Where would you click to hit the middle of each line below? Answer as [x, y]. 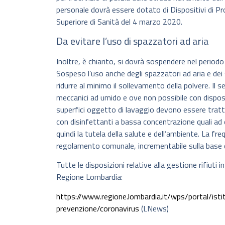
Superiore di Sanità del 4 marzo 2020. [119, 22]
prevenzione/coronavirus [99, 208]
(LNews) [155, 208]
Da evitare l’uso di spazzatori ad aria [133, 41]
